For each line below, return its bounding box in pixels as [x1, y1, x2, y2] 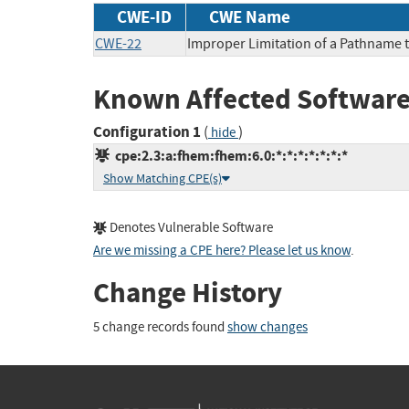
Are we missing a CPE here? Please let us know [93, 242, 351, 260]
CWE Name [209, 5, 290, 28]
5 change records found [93, 318, 227, 336]
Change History [93, 274, 282, 312]
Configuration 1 [93, 121, 201, 143]
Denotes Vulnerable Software [107, 219, 273, 237]
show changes [227, 318, 308, 336]
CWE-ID [117, 5, 172, 28]
